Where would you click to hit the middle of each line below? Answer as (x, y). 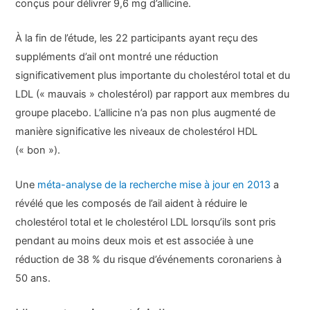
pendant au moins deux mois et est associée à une (135, 241)
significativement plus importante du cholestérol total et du (153, 75)
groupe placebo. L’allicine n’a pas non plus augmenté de (146, 113)
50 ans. (33, 279)
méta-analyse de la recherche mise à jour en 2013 (154, 185)
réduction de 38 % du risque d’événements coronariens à (149, 260)
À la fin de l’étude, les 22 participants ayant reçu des (137, 38)
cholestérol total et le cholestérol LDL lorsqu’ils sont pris (146, 222)
